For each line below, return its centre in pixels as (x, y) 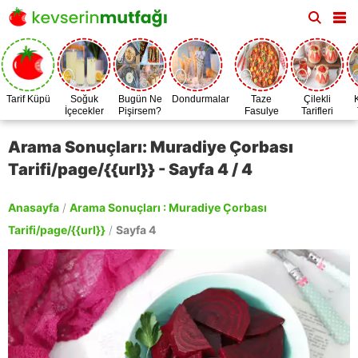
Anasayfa (34, 207)
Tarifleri (317, 111)
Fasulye (261, 111)
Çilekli (317, 99)
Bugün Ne (140, 99)
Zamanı (261, 123)
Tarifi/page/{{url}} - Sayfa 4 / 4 (130, 169)
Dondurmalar (201, 99)
